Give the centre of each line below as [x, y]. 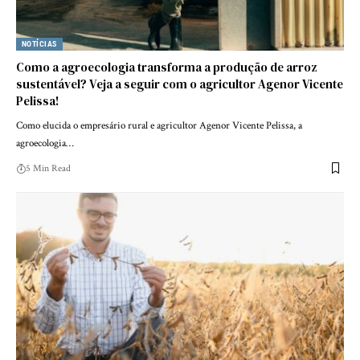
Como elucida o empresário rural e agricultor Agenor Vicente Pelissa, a [159, 125]
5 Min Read [48, 168]
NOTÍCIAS [39, 43]
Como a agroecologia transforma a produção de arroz [167, 67]
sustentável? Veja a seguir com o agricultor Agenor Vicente [180, 84]
